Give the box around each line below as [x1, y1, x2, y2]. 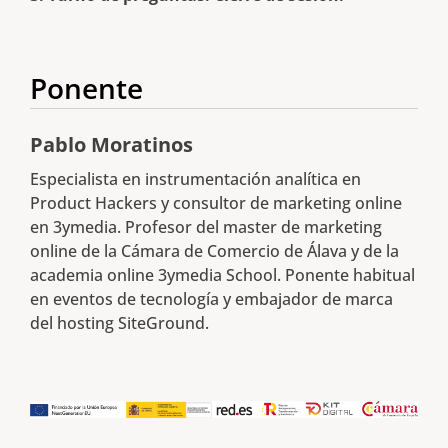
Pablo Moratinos [30, 131, 193, 159]
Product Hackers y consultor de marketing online [30, 192, 402, 215]
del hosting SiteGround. [30, 312, 209, 335]
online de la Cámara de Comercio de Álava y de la [30, 240, 399, 263]
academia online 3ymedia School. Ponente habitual [30, 264, 415, 287]
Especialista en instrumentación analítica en [30, 168, 361, 191]
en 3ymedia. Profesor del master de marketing [30, 216, 382, 239]
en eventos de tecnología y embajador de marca [30, 288, 393, 311]
